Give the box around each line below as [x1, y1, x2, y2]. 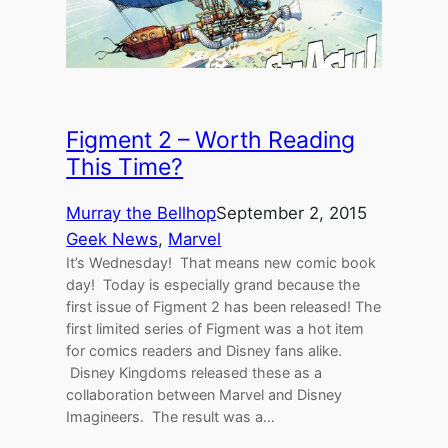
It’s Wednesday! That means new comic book [66, 253, 377, 271]
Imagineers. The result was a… [66, 407, 276, 425]
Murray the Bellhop [66, 202, 217, 223]
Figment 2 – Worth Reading [66, 125, 356, 154]
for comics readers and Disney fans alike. [66, 341, 343, 359]
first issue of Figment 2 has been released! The [66, 297, 382, 315]
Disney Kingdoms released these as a [66, 363, 323, 381]
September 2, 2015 [216, 202, 368, 223]
